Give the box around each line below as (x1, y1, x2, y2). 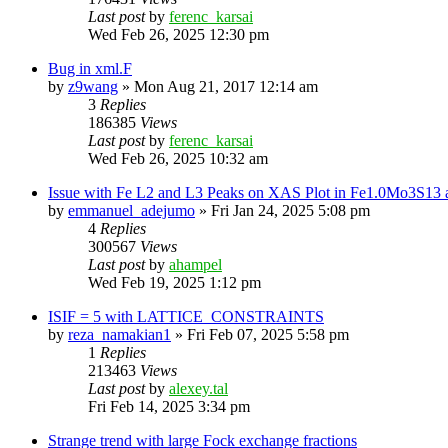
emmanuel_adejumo (68, 201, 195, 219)
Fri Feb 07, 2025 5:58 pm (187, 325, 349, 343)
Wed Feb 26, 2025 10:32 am (88, 149, 268, 167)
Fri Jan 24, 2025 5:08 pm (211, 201, 370, 219)
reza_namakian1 (68, 325, 171, 343)
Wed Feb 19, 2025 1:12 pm (88, 273, 261, 291)
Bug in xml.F (48, 59, 132, 77)
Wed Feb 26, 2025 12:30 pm (88, 25, 269, 43)
